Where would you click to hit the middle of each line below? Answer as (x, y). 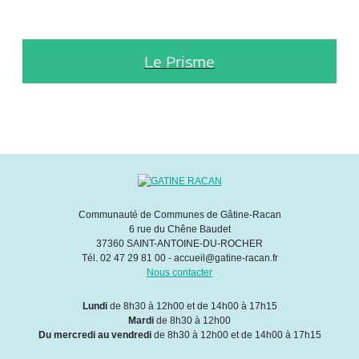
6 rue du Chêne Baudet (179, 229)
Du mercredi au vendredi (95, 335)
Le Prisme (179, 61)
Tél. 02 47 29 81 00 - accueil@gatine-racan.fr (179, 258)
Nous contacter (179, 272)
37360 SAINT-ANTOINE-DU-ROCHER (179, 243)
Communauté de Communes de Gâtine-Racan (179, 214)
